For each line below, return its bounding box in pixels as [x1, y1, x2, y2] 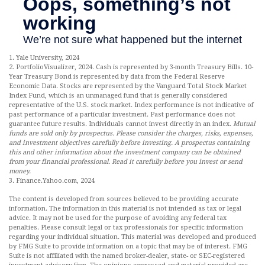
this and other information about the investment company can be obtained [9, 148, 241, 157]
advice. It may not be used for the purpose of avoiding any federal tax [9, 214, 227, 222]
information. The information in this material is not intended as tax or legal [9, 205, 241, 213]
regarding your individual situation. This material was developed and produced [9, 233, 256, 241]
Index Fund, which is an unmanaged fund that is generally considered [9, 92, 227, 100]
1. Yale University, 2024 [9, 54, 79, 62]
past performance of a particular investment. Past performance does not [9, 111, 235, 119]
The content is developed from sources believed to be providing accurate [9, 195, 238, 203]
